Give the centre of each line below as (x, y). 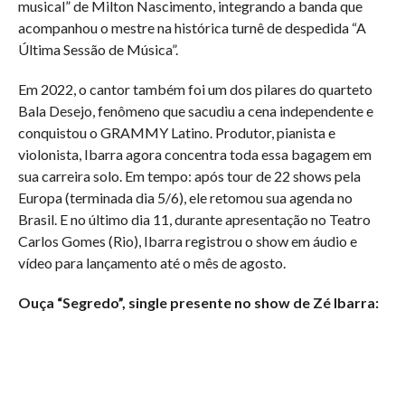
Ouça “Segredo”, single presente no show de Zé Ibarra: (198, 303)
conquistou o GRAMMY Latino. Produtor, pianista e (176, 133)
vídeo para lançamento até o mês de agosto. (151, 263)
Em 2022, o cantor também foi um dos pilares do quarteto (195, 89)
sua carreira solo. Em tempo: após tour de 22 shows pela (189, 176)
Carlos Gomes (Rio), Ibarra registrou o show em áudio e (187, 241)
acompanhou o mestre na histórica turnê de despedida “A (192, 28)
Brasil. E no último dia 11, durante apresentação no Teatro (194, 220)
